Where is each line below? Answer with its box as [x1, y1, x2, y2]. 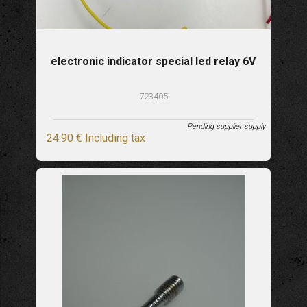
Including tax [84, 132, 145, 145]
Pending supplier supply [187, 122, 266, 132]
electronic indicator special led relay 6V [50, 55, 256, 69]
